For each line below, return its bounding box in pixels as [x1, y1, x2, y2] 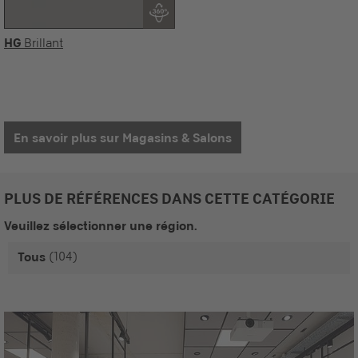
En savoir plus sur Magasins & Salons [14, 131, 232, 145]
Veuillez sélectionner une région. [4, 219, 197, 233]
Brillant [22, 36, 63, 50]
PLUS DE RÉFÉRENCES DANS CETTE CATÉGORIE [4, 189, 335, 207]
